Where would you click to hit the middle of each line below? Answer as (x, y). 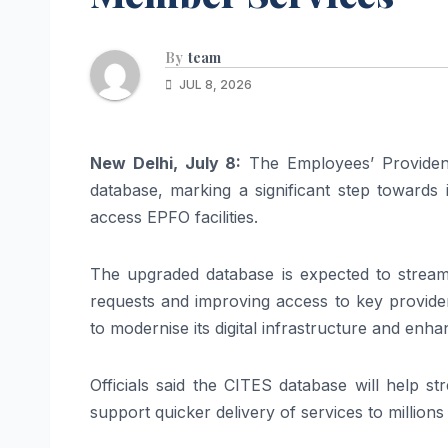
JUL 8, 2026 (214, 85)
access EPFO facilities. (174, 217)
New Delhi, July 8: (166, 163)
